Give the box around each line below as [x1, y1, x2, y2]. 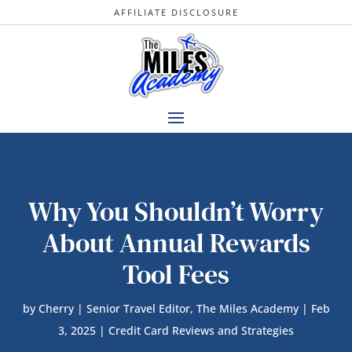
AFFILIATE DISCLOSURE [113, 6, 239, 18]
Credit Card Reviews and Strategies [108, 323, 294, 339]
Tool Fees [123, 256, 229, 293]
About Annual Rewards [42, 225, 310, 262]
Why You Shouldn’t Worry [28, 193, 324, 230]
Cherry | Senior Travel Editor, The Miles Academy [38, 301, 299, 317]
